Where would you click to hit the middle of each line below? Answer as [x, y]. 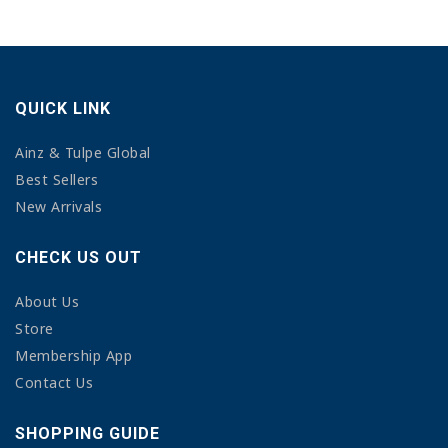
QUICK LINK [63, 108]
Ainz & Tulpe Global [83, 152]
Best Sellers [56, 179]
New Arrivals [58, 206]
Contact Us [54, 382]
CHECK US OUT [78, 257]
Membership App [73, 355]
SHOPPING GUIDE [87, 433]
